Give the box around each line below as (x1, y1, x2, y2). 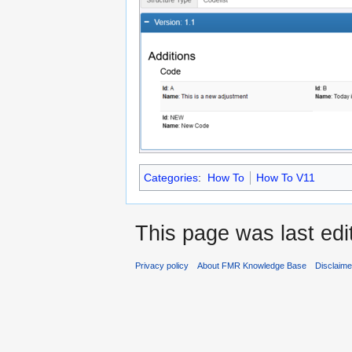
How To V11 (255, 171, 315, 185)
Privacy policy (135, 261, 189, 271)
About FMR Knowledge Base (197, 261, 307, 271)
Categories (144, 171, 198, 185)
